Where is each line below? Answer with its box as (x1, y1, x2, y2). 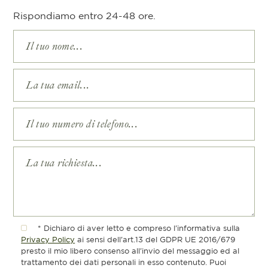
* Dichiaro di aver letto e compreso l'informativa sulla (38, 224, 240, 233)
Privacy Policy (21, 235, 75, 245)
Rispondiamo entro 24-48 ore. (13, 10, 156, 22)
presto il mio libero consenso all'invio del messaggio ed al (21, 246, 240, 256)
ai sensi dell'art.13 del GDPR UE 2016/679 (75, 235, 236, 245)
